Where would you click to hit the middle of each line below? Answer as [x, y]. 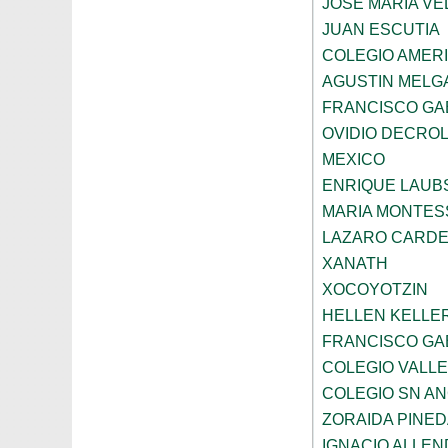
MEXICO [353, 160]
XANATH [355, 264]
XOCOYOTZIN [375, 290]
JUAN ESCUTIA [381, 30]
